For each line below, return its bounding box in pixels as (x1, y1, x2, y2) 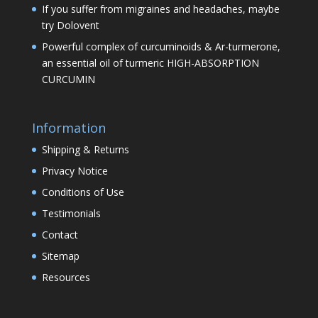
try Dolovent (41, 18, 99, 32)
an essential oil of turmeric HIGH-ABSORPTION (41, 55, 259, 70)
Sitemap (41, 249, 79, 263)
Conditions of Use (41, 185, 124, 199)
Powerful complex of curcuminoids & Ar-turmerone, (41, 39, 280, 53)
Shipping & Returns (41, 143, 129, 157)
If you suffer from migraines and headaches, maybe (41, 1, 280, 16)
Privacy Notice (41, 164, 108, 178)
